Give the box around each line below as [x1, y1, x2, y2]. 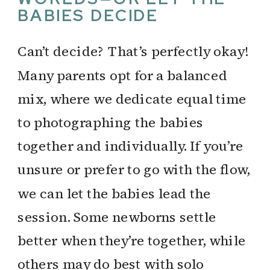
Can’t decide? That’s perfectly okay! [17, 42, 248, 61]
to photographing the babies [17, 112, 204, 131]
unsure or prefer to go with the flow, [17, 160, 250, 179]
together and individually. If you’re [17, 136, 243, 155]
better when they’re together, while [17, 230, 246, 250]
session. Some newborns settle [17, 207, 216, 226]
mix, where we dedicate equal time [17, 89, 246, 108]
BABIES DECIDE [17, 4, 159, 26]
